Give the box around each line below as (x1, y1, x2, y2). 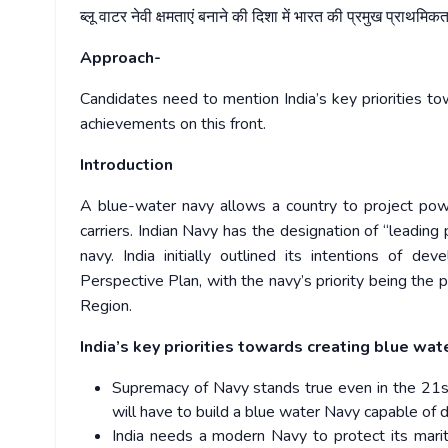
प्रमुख (347, 6, 382, 29)
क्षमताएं (156, 6, 194, 29)
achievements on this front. (80, 113, 266, 136)
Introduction (80, 154, 173, 177)
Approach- (80, 47, 161, 70)
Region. (80, 295, 132, 318)
